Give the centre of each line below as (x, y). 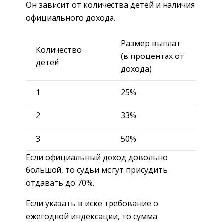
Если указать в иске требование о (92, 203)
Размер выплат (151, 43)
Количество (59, 49)
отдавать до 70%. (60, 183)
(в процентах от (153, 56)
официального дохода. (71, 18)
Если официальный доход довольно (97, 157)
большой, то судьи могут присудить (97, 170)
